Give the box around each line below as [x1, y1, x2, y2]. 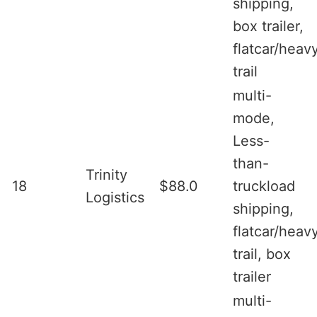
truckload [233, 177, 295, 195]
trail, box [233, 245, 291, 263]
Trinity [86, 166, 127, 183]
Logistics [86, 188, 144, 206]
